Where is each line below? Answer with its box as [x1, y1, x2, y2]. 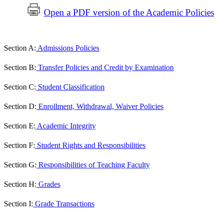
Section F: [4, 141, 35, 150]
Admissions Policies [36, 44, 99, 53]
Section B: [4, 63, 36, 72]
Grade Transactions [33, 200, 94, 208]
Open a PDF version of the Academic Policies [44, 7, 214, 18]
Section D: [4, 102, 36, 111]
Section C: [4, 83, 36, 91]
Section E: [4, 122, 36, 130]
